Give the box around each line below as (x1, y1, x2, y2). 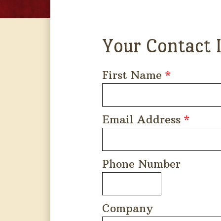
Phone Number (102, 157, 181, 171)
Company (102, 201, 153, 215)
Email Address (102, 112, 184, 126)
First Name (102, 68, 165, 82)
